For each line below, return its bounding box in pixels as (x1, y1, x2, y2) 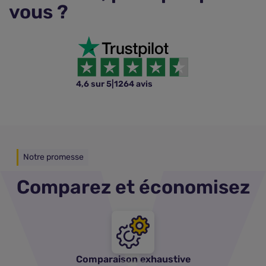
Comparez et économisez (16, 176, 250, 198)
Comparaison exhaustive (75, 254, 191, 265)
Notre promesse (23, 152, 84, 162)
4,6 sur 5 (76, 79, 112, 89)
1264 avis (114, 79, 153, 89)
